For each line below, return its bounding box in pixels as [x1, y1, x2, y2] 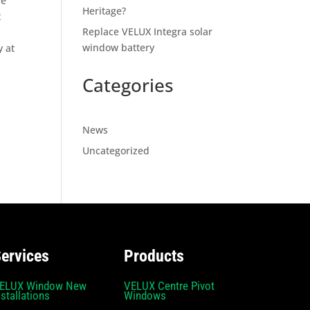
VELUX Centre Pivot [124, 278, 215, 293]
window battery [82, 40, 155, 54]
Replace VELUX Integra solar [82, 24, 213, 38]
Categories [82, 72, 174, 98]
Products [124, 246, 185, 266]
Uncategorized [82, 143, 150, 157]
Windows [124, 288, 167, 302]
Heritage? [82, 3, 127, 17]
